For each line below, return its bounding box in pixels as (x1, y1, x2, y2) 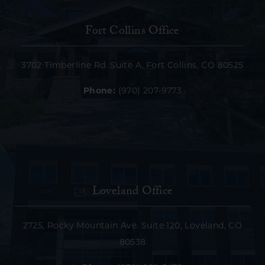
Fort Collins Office (85, 21, 180, 42)
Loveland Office (92, 182, 173, 202)
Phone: (83, 86, 116, 96)
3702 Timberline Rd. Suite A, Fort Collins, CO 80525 (21, 61, 244, 70)
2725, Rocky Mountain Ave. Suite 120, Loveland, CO (22, 221, 243, 231)
